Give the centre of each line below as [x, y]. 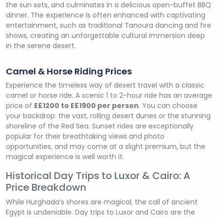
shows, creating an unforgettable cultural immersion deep [105, 36]
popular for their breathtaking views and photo [85, 136]
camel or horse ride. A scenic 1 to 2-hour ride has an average [109, 95]
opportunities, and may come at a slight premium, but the [106, 146]
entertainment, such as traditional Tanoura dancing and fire [109, 25]
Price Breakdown [46, 187]
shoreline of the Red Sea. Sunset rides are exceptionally [100, 126]
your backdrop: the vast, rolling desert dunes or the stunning [108, 116]
